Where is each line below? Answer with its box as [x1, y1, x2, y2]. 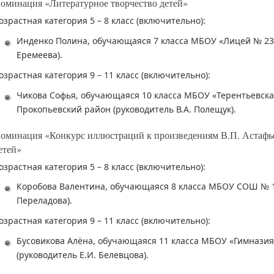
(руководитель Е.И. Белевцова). [17, 248, 149, 261]
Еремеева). [17, 48, 62, 61]
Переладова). [17, 194, 72, 207]
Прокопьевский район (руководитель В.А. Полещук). [17, 103, 236, 115]
